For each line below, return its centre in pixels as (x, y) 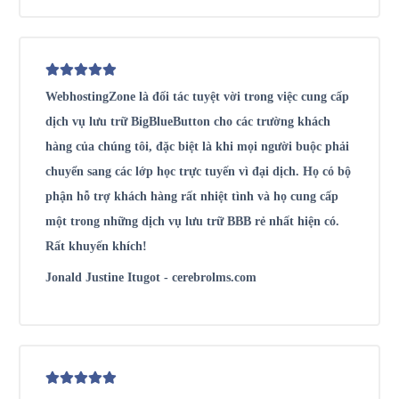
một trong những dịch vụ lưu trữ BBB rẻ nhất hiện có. (192, 222)
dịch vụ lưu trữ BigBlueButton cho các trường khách (188, 122)
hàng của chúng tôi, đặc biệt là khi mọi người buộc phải (197, 147)
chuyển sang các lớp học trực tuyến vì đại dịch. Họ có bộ (198, 172)
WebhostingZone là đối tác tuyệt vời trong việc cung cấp (197, 97)
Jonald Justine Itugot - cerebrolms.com (151, 277)
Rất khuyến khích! (96, 247)
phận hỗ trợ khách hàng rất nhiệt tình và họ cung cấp (192, 197)
